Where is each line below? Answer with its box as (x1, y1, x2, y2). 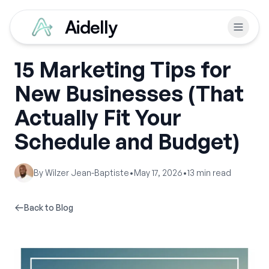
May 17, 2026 (134, 168, 183, 178)
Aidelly (65, 16, 117, 38)
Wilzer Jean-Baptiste (45, 168, 129, 178)
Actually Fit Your (14, 104, 181, 131)
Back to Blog (24, 202, 73, 213)
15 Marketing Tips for (14, 56, 231, 83)
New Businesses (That (14, 80, 244, 107)
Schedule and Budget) (14, 128, 240, 155)
